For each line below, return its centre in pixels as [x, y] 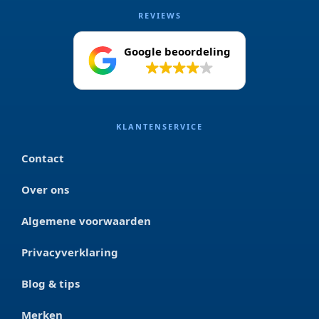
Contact [43, 158]
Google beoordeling [177, 51]
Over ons [45, 189]
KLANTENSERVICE [159, 126]
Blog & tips [51, 283]
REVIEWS [159, 15]
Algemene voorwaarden [86, 221]
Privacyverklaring [70, 252]
